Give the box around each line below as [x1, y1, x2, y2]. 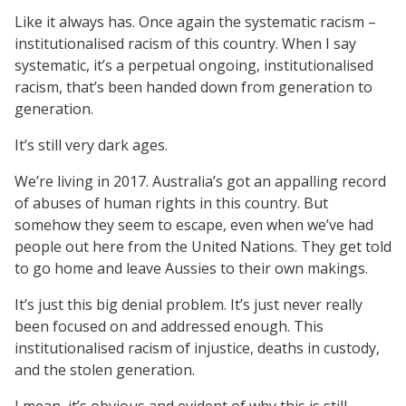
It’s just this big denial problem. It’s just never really [14, 294, 362, 314]
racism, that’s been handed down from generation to [14, 76, 372, 97]
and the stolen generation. [14, 359, 195, 380]
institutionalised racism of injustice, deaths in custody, [14, 337, 380, 358]
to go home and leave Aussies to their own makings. [14, 257, 368, 278]
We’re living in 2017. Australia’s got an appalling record [14, 170, 386, 191]
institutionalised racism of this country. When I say [14, 33, 356, 53]
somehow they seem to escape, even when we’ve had [14, 214, 373, 235]
